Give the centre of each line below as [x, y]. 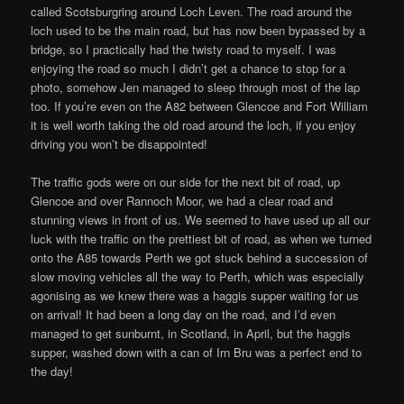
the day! [52, 372]
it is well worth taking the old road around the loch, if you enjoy [194, 125]
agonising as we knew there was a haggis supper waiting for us [195, 296]
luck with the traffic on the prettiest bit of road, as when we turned [202, 239]
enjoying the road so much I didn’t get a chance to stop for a [188, 69]
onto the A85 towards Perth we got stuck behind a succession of [200, 258]
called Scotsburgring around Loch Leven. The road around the [192, 12]
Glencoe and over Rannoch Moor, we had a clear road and [182, 201]
